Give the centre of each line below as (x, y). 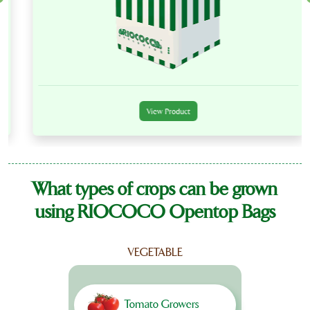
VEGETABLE (155, 252)
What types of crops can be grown (155, 189)
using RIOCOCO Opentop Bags (155, 212)
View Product (155, 111)
